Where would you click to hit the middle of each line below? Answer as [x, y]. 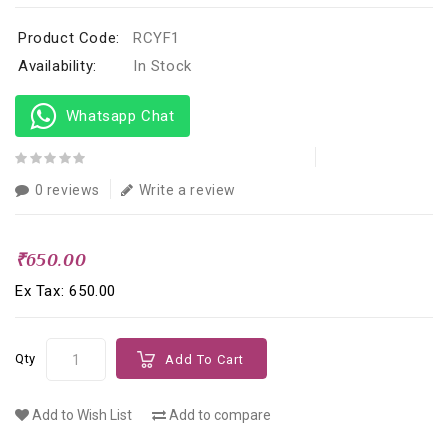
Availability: [57, 66]
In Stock [162, 66]
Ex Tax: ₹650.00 [65, 291]
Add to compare [220, 415]
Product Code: [69, 38]
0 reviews [67, 190]
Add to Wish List [82, 415]
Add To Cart [204, 359]
